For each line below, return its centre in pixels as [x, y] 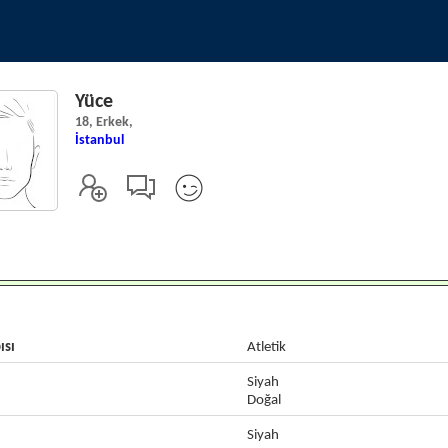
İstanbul [99, 140]
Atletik [266, 347]
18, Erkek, [103, 122]
